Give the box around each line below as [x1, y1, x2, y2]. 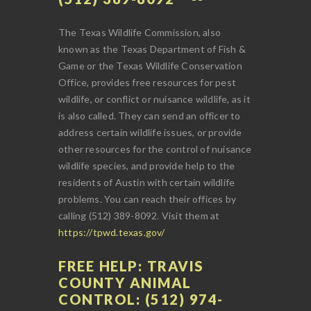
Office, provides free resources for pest [58, 76, 236, 88]
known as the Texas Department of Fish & [58, 42, 246, 55]
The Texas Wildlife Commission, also [58, 26, 221, 38]
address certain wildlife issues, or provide [58, 126, 242, 138]
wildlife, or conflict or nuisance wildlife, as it [58, 92, 251, 105]
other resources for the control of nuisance [58, 142, 252, 155]
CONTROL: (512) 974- [58, 290, 224, 308]
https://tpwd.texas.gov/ [58, 226, 165, 238]
